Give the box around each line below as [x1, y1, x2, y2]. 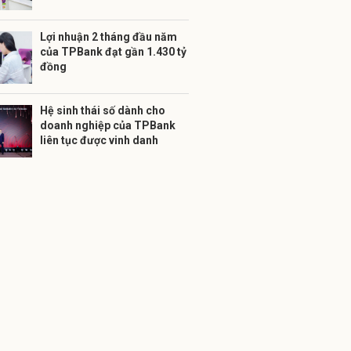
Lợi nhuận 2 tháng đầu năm [40, 31, 177, 43]
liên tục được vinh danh [40, 134, 158, 147]
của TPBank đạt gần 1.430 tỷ [40, 45, 186, 58]
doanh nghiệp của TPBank [40, 119, 175, 132]
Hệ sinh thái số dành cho [40, 104, 165, 117]
